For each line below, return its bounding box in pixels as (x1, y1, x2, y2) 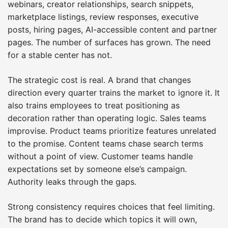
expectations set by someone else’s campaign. (8, 163, 187, 174)
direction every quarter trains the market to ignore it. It (8, 87, 220, 98)
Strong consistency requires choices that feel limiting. (8, 201, 215, 212)
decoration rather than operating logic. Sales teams (8, 112, 206, 123)
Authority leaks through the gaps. (8, 176, 136, 187)
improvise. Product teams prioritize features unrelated (8, 125, 216, 136)
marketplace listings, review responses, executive (8, 11, 198, 22)
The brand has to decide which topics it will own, (8, 214, 197, 224)
